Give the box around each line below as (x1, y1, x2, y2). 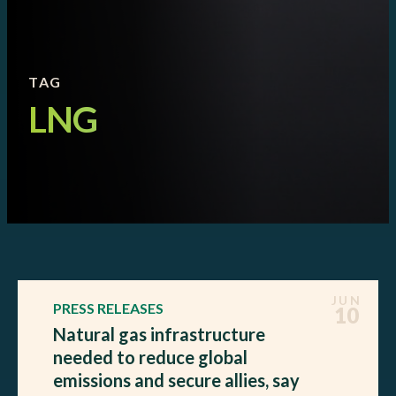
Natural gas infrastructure (53, 323, 265, 345)
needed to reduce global (53, 346, 247, 368)
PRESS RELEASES (53, 299, 164, 316)
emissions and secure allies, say (53, 369, 300, 391)
